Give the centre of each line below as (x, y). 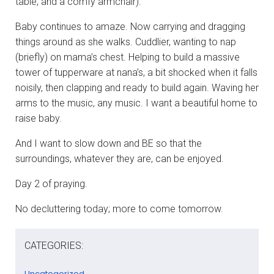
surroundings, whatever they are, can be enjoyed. (120, 158)
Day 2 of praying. (51, 183)
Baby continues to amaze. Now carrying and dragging (130, 26)
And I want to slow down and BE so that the (109, 143)
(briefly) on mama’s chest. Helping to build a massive (128, 57)
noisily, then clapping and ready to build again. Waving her (137, 87)
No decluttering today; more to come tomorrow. (119, 209)
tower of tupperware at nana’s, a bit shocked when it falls (136, 72)
